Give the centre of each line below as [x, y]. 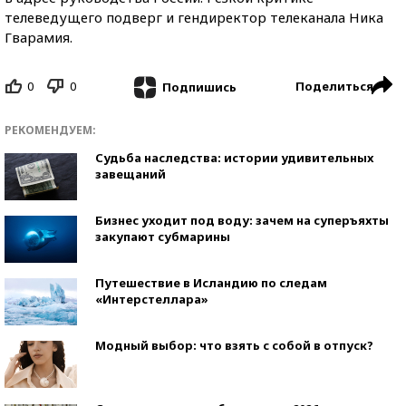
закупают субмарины [163, 236]
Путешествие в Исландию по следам [211, 282]
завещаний [130, 174]
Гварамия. [39, 37]
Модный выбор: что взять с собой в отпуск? [234, 345]
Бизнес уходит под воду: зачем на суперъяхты [242, 220]
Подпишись [199, 87]
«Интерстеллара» [152, 299]
